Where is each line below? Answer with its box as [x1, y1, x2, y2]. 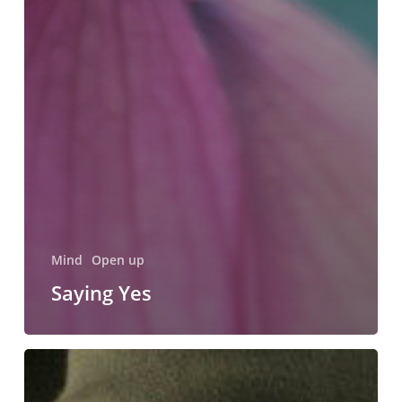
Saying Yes [50, 278, 152, 306]
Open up [91, 250, 144, 268]
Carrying [22, 350, 74, 368]
